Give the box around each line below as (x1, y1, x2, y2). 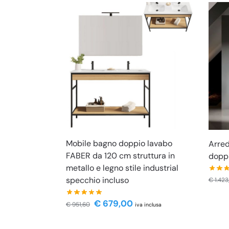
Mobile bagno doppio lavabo (65, 138, 172, 149)
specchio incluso (65, 175, 129, 186)
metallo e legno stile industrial (65, 163, 178, 174)
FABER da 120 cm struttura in (65, 150, 175, 162)
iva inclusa (134, 201, 162, 208)
